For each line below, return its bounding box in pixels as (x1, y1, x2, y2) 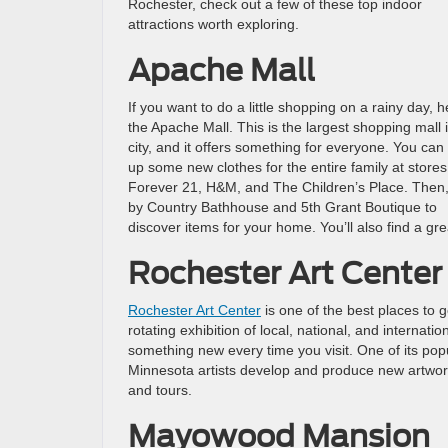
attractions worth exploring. (128, 16, 299, 32)
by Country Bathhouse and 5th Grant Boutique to (128, 199, 437, 215)
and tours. (128, 382, 192, 398)
